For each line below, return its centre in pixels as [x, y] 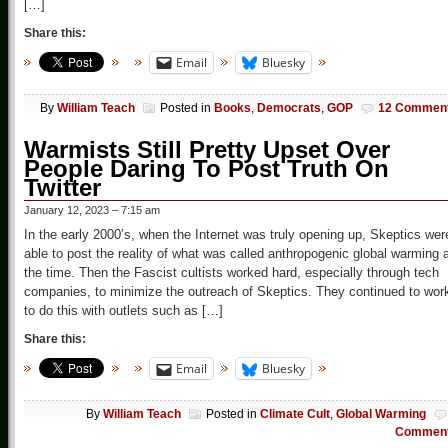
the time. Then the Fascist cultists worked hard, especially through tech [231, 273]
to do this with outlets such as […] [123, 311]
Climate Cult [295, 414]
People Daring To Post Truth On [206, 169]
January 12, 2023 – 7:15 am [92, 210]
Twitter [62, 188]
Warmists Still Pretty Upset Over [207, 150]
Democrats [289, 108]
